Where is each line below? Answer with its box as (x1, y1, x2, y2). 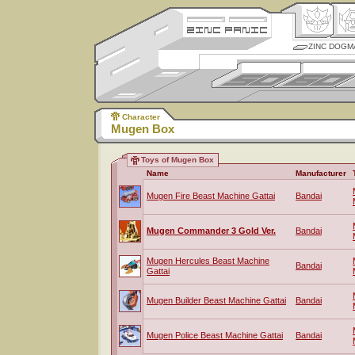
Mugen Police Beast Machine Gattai (147, 330, 283, 340)
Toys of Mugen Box (141, 155, 214, 164)
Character (122, 113, 160, 121)
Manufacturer (296, 169, 346, 177)
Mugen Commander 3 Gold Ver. (147, 226, 276, 235)
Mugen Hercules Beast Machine (147, 256, 269, 265)
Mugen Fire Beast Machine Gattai (147, 191, 275, 200)
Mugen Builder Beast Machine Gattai (147, 296, 286, 305)
